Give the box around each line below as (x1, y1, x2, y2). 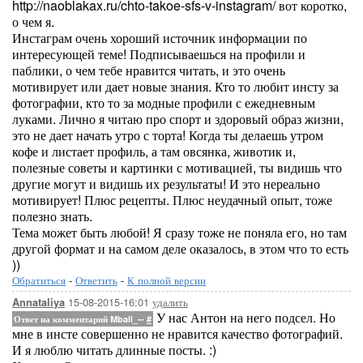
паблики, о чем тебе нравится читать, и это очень (12, 61, 285, 79)
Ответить (75, 272, 117, 288)
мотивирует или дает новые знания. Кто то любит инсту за (12, 77, 339, 96)
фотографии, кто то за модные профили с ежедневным (12, 93, 315, 112)
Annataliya (12, 295, 65, 310)
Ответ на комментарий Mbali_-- (14, 313, 147, 325)
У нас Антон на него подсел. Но (153, 308, 335, 327)
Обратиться (12, 272, 66, 288)
